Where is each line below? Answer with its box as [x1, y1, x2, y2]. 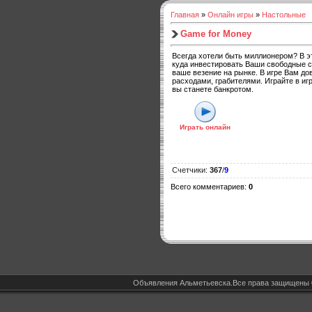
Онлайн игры [208, 10, 253, 19]
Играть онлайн [180, 123, 231, 132]
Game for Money [180, 28, 251, 39]
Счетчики [172, 166, 205, 175]
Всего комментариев [171, 182, 244, 192]
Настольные [262, 10, 306, 19]
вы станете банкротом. [172, 85, 253, 94]
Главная [171, 10, 199, 19]
